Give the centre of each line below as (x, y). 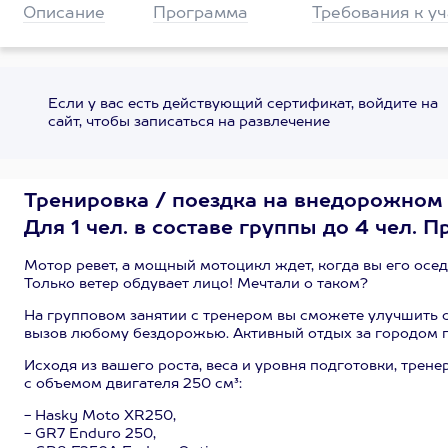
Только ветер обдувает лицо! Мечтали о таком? (196, 284)
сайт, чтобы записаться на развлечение (188, 122)
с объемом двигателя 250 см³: (133, 384)
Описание (64, 14)
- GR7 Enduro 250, (90, 434)
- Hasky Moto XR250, (100, 416)
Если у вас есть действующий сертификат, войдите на (242, 104)
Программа (200, 14)
